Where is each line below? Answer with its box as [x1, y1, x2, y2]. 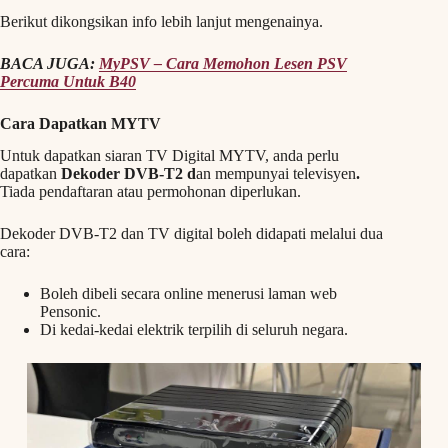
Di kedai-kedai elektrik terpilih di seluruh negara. [40, 321, 348, 339]
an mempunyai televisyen [196, 165, 356, 183]
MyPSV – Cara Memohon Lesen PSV [99, 54, 347, 72]
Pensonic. [40, 303, 101, 321]
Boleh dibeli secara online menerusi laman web [40, 285, 337, 303]
